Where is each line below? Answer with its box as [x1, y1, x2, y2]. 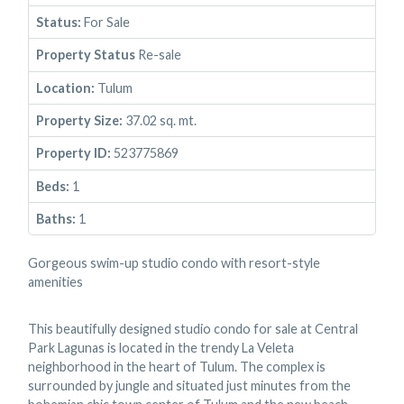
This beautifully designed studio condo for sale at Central [28, 321, 359, 337]
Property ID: [35, 145, 111, 161]
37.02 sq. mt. [122, 113, 197, 129]
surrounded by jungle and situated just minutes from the [28, 378, 352, 394]
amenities [28, 274, 84, 290]
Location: [35, 79, 95, 96]
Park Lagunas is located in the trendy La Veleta [28, 340, 295, 356]
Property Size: [35, 113, 123, 129]
